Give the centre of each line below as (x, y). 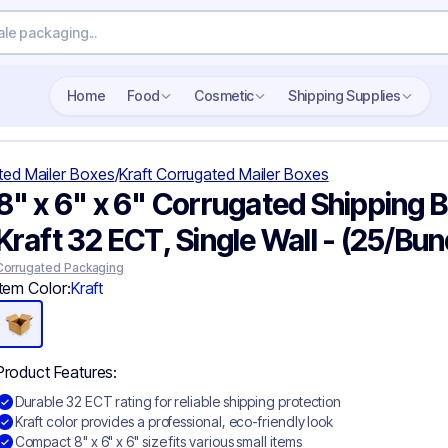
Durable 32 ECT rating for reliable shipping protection (178, 401)
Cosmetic (229, 95)
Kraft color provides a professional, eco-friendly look (174, 421)
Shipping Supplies (349, 95)
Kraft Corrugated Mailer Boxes (224, 174)
